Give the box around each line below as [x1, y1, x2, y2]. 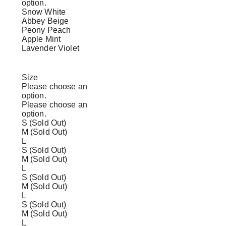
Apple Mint [21, 34, 61, 43]
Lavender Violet [21, 43, 79, 52]
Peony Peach [21, 25, 71, 34]
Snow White [21, 7, 66, 16]
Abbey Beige [21, 16, 69, 25]
